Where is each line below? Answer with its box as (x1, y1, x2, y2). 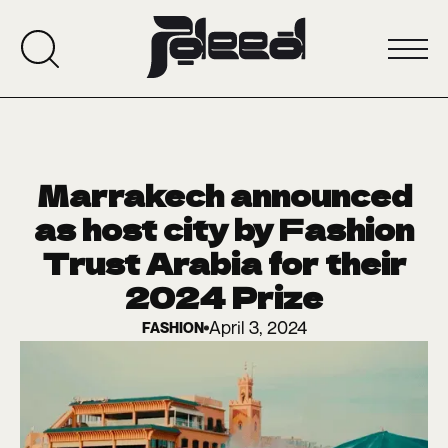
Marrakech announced (36, 174, 412, 216)
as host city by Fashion (34, 208, 414, 250)
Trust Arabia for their (41, 242, 407, 284)
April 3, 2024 (208, 316, 307, 339)
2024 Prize (125, 276, 323, 318)
